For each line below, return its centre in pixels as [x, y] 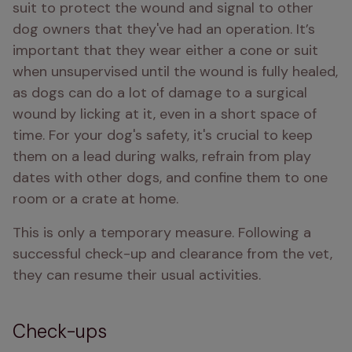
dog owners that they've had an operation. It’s [164, 29]
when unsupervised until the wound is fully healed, [175, 71]
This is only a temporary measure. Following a [162, 233]
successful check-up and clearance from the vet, [172, 254]
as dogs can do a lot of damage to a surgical [160, 93]
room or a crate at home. [95, 199]
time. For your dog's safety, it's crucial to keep [163, 135]
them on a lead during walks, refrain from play [162, 156]
